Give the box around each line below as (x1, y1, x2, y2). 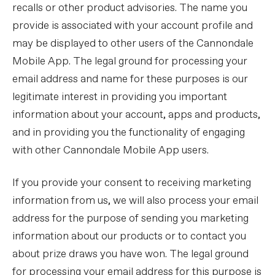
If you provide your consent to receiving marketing (12, 176, 251, 190)
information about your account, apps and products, (12, 108, 260, 122)
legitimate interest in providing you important (12, 90, 227, 104)
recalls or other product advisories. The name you (12, 1, 247, 15)
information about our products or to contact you (12, 230, 246, 244)
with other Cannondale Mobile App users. (12, 144, 209, 158)
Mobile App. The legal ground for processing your (12, 55, 247, 69)
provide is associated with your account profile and (12, 19, 253, 33)
